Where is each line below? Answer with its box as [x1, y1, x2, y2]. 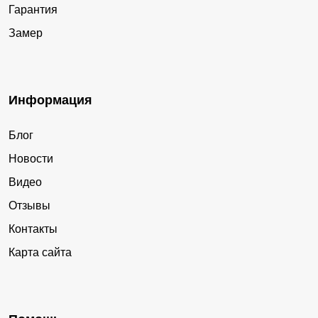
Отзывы [9, 199, 50, 212]
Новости [9, 152, 53, 165]
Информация [9, 92, 92, 107]
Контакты [9, 222, 57, 235]
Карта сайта [9, 246, 72, 258]
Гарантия [9, 3, 57, 16]
